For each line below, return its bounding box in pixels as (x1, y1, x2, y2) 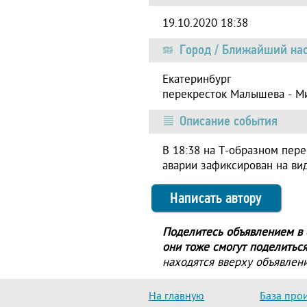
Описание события (180, 112, 278, 130)
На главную (149, 289, 204, 304)
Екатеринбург (162, 72, 231, 88)
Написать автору (170, 188, 262, 207)
